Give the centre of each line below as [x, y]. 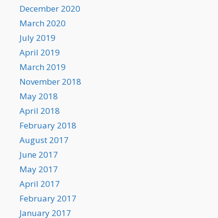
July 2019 [37, 38]
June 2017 [39, 155]
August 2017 [44, 140]
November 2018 [50, 82]
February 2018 [48, 126]
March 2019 [43, 67]
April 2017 [40, 184]
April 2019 [40, 53]
